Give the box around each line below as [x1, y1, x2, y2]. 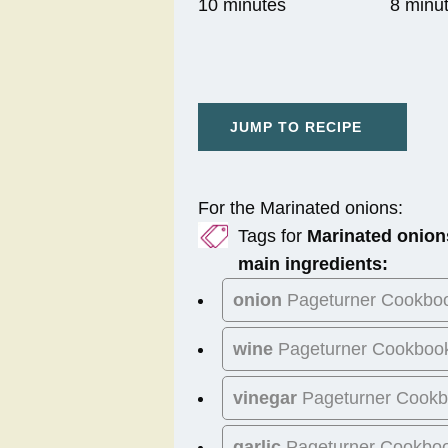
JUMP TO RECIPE [230, 119, 362, 136]
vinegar [233, 388, 297, 409]
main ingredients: [238, 254, 388, 275]
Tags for [238, 226, 307, 247]
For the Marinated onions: [198, 198, 403, 219]
